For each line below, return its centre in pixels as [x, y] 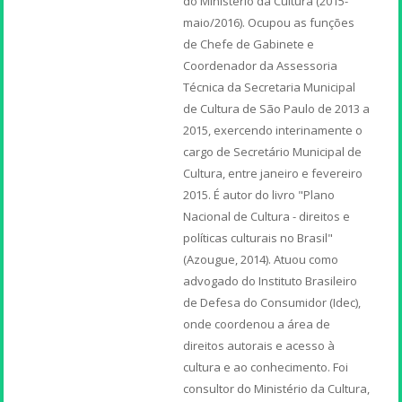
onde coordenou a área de [257, 323]
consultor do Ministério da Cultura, [277, 388]
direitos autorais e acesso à [259, 345]
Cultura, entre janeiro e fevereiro [273, 173]
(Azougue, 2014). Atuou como [261, 259]
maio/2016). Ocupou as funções [269, 22]
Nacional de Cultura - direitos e [267, 216]
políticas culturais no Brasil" [258, 237]
